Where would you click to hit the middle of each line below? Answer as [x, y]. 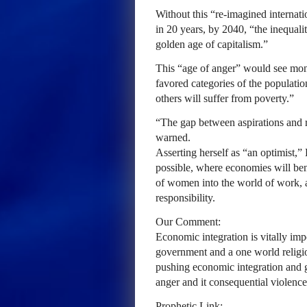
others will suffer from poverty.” [225, 98]
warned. [173, 137]
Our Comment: [188, 222]
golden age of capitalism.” [212, 44]
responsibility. [185, 198]
